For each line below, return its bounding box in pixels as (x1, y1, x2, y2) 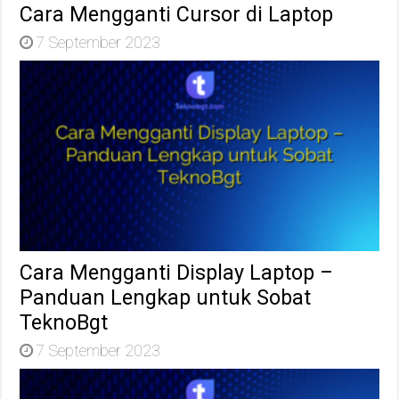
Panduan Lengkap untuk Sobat (20, 285, 312, 311)
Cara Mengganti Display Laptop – (20, 260, 334, 286)
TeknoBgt (20, 310, 109, 336)
